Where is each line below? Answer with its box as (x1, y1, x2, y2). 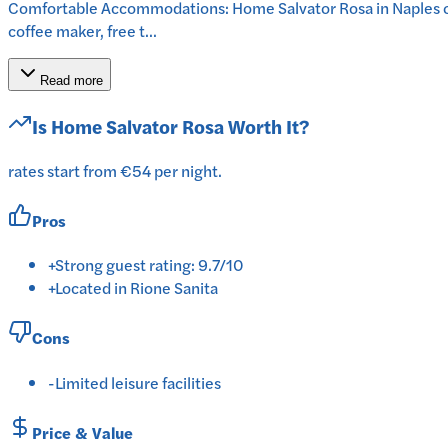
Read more (40, 73, 103, 89)
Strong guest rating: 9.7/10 (55, 253, 244, 277)
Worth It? (224, 112, 309, 140)
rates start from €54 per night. (8, 158, 222, 182)
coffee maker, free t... (8, 19, 157, 43)
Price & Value (32, 420, 133, 444)
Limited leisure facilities (55, 370, 221, 394)
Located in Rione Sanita (55, 276, 218, 300)
